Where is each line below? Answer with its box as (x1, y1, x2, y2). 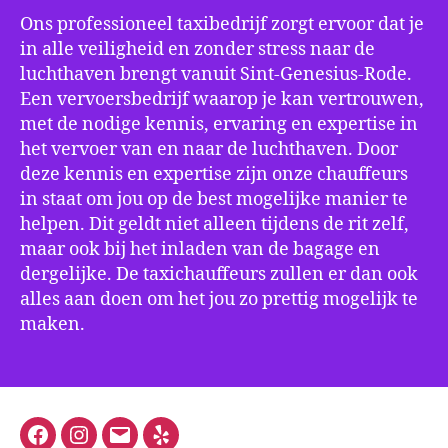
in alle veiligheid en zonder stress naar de (20, 37, 375, 61)
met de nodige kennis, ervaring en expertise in (20, 112, 418, 136)
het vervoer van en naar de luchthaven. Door (20, 137, 398, 161)
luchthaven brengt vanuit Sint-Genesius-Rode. (20, 62, 412, 86)
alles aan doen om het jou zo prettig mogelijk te (20, 287, 418, 311)
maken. (20, 312, 85, 336)
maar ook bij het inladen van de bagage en (20, 237, 380, 261)
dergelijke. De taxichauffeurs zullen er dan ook (20, 262, 418, 286)
